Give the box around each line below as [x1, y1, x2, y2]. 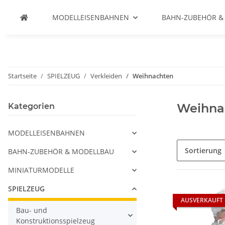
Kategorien [8, 101, 55, 111]
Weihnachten [133, 71, 173, 80]
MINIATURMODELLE [8, 165, 74, 175]
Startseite [8, 71, 37, 80]
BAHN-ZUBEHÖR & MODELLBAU [8, 147, 114, 156]
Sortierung [185, 146, 221, 155]
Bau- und [16, 205, 47, 215]
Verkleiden [90, 71, 122, 80]
